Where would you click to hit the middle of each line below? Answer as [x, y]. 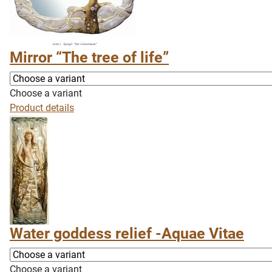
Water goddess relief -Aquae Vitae [127, 233]
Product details [42, 108]
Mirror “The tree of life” [89, 57]
